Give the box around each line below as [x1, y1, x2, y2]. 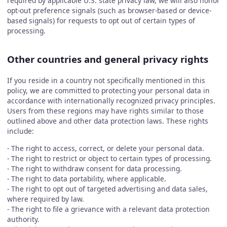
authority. [7, 214, 40, 224]
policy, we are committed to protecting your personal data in [7, 86, 210, 96]
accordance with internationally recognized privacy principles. [7, 96, 215, 106]
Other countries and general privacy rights [7, 53, 208, 66]
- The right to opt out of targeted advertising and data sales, [7, 183, 208, 194]
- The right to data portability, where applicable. [7, 173, 166, 183]
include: [7, 126, 34, 136]
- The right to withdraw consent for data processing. [7, 163, 182, 173]
